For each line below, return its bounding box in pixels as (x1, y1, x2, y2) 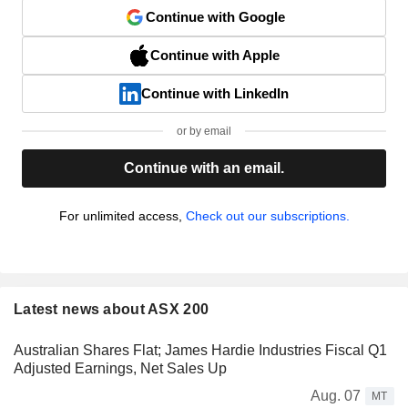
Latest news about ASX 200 (14, 301, 209, 317)
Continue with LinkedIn (141, 85, 289, 101)
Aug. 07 (311, 387, 361, 403)
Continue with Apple (150, 46, 280, 63)
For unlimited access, (58, 208, 186, 223)
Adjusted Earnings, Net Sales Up (14, 360, 227, 376)
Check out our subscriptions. (185, 208, 350, 223)
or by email (177, 124, 231, 138)
